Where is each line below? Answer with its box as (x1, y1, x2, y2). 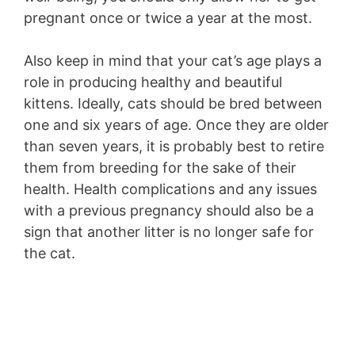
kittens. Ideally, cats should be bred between (24, 95, 323, 113)
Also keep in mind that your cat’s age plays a (24, 52, 322, 70)
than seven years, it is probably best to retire (24, 138, 324, 155)
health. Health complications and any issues (24, 181, 317, 198)
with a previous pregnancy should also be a (24, 202, 314, 219)
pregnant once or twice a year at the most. (24, 10, 316, 27)
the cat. (24, 245, 75, 262)
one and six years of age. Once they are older (24, 116, 329, 134)
